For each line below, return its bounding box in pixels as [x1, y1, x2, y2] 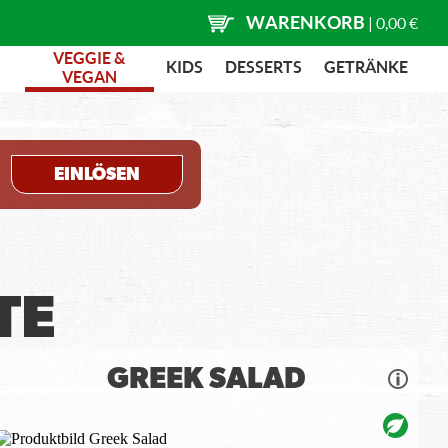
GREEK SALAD [106, 364, 306, 394]
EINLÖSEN [54, 165, 141, 184]
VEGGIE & [53, 47, 126, 67]
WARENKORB [246, 11, 365, 33]
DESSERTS [225, 57, 302, 76]
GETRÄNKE [324, 57, 408, 76]
